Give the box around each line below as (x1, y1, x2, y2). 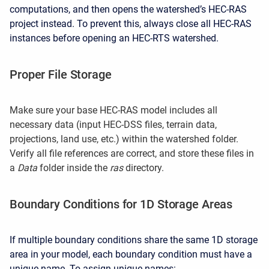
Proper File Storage (10, 67, 112, 82)
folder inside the (37, 162, 110, 174)
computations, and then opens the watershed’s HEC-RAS (10, 4, 247, 16)
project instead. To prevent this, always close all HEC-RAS (10, 18, 252, 30)
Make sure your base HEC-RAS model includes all (10, 104, 217, 116)
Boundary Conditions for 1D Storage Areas (10, 197, 233, 212)
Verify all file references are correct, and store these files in (10, 148, 254, 160)
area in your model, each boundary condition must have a (10, 249, 252, 261)
